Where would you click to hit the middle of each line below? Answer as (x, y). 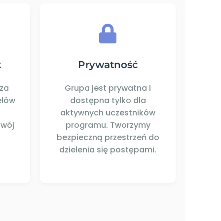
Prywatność (108, 65)
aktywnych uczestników (108, 113)
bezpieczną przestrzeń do (108, 138)
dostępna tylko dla (108, 101)
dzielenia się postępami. (108, 150)
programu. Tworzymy (108, 125)
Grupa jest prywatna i (108, 88)
